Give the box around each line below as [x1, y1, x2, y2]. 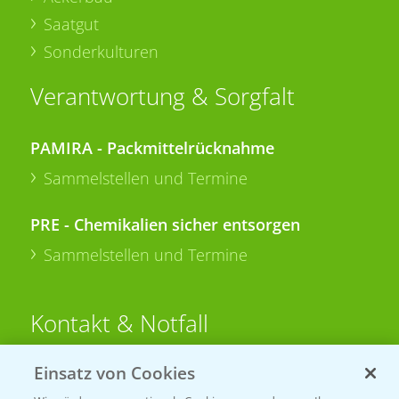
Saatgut [43, 12, 99, 35]
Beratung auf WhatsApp [74, 366, 248, 388]
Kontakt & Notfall [29, 306, 208, 339]
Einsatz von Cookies [34, 361, 196, 385]
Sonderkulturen [43, 40, 159, 62]
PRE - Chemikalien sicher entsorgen [29, 213, 300, 235]
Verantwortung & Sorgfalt [29, 79, 295, 112]
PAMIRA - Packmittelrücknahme [29, 136, 274, 159]
